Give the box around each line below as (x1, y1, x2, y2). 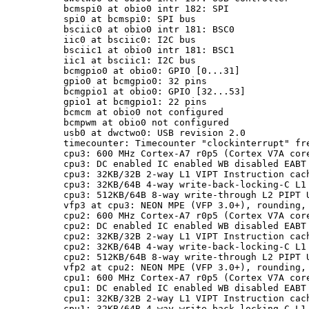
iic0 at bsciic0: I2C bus (63, 34, 196, 45)
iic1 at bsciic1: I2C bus (63, 55, 196, 66)
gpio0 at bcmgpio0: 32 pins (63, 76, 207, 86)
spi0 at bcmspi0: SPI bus (63, 14, 196, 24)
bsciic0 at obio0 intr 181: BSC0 (63, 24, 235, 34)
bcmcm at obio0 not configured (63, 107, 223, 117)
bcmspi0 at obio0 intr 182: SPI (63, 3, 229, 14)
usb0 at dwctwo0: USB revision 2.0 (63, 128, 246, 138)
